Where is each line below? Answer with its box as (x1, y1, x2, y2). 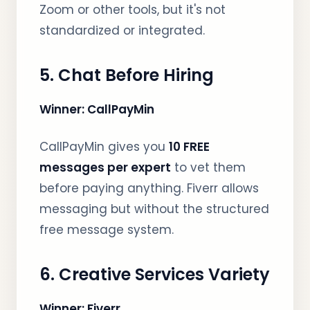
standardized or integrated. (39, 22, 205, 39)
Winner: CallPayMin (39, 101, 154, 118)
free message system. (39, 221, 174, 238)
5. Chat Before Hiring (39, 64, 214, 86)
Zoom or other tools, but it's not (39, 1, 226, 18)
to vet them (171, 159, 246, 176)
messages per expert (39, 159, 171, 176)
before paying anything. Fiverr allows (39, 180, 259, 197)
